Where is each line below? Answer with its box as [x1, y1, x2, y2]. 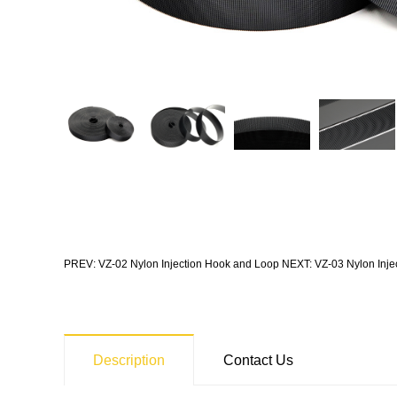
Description [93, 352, 165, 368]
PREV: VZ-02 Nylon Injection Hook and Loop [64, 257, 279, 270]
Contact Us [223, 352, 293, 368]
